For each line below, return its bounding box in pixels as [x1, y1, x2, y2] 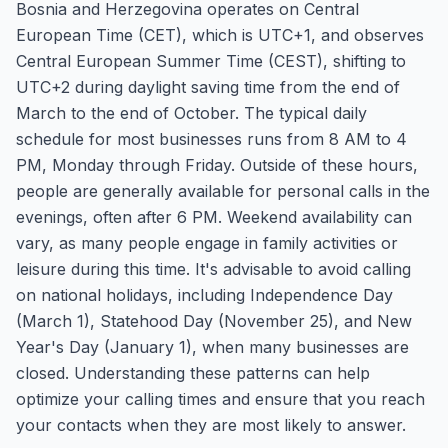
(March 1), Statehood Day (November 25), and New [16, 311, 412, 331]
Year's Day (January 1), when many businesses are [16, 337, 409, 357]
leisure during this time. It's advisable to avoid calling [16, 259, 411, 279]
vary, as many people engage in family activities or [16, 233, 398, 253]
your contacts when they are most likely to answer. [16, 415, 406, 435]
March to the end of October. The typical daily [16, 103, 367, 123]
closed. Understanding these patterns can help [16, 363, 370, 383]
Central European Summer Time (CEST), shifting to [16, 51, 406, 71]
